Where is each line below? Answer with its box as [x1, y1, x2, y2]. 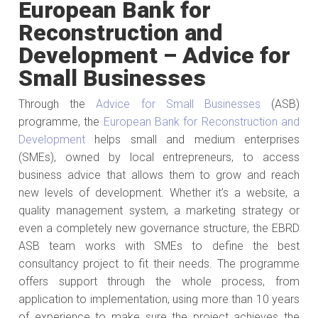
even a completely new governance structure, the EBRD [18, 221, 300, 235]
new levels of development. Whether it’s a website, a [18, 185, 300, 199]
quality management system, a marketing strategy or [18, 203, 300, 217]
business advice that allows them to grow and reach [18, 168, 300, 182]
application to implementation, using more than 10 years [18, 292, 300, 306]
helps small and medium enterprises [94, 132, 300, 146]
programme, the [18, 114, 104, 128]
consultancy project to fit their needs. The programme [18, 256, 300, 270]
